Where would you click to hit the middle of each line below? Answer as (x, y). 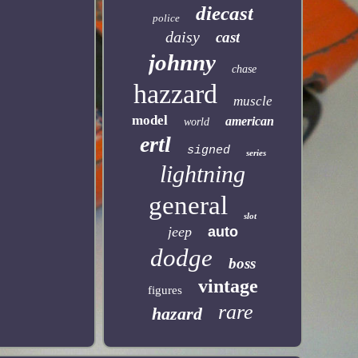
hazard (177, 314)
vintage (228, 286)
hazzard (175, 94)
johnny (183, 62)
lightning (203, 174)
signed (208, 151)
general (189, 205)
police (166, 18)
